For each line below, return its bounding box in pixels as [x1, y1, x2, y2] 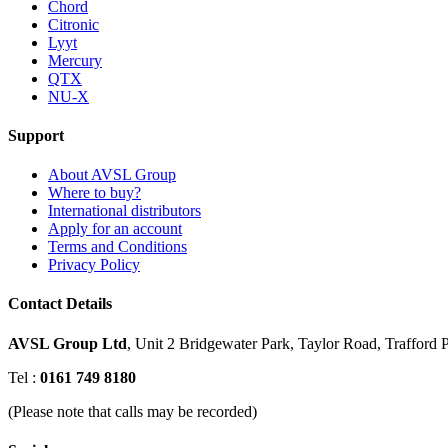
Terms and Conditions [48, 238, 187, 256]
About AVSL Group [48, 166, 176, 184]
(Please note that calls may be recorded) [8, 402, 257, 420]
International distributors [48, 202, 201, 220]
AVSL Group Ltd [8, 334, 127, 352]
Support [8, 126, 64, 144]
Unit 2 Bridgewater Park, [135, 334, 294, 352]
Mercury [48, 51, 102, 69]
